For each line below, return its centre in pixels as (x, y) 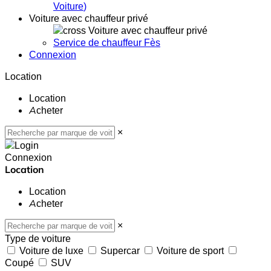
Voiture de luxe (51, 251)
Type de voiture (38, 239)
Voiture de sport (190, 251)
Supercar (120, 251)
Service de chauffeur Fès (107, 43)
